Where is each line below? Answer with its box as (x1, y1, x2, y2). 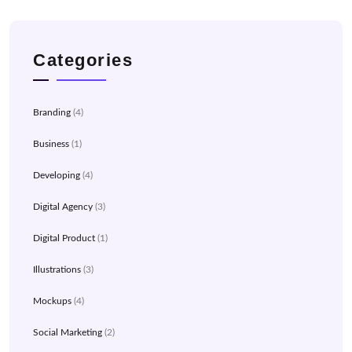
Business (33, 139, 69, 149)
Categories (33, 50, 133, 71)
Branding (33, 108, 71, 118)
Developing (33, 170, 80, 181)
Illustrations (33, 265, 81, 275)
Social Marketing (33, 328, 102, 338)
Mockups (33, 296, 71, 306)
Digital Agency (33, 202, 93, 212)
